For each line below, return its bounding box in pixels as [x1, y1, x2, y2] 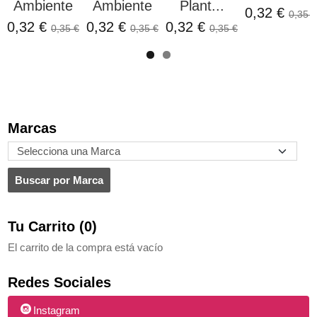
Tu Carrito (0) [8, 218, 97, 234]
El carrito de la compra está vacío [8, 241, 163, 253]
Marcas [8, 120, 57, 136]
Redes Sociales [8, 274, 111, 290]
